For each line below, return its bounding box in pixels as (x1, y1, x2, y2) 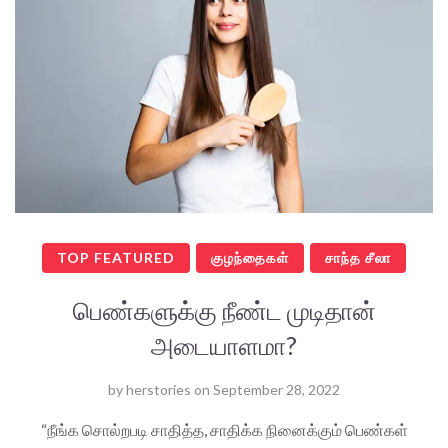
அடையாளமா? (151, 329, 297, 360)
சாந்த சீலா (325, 248, 391, 266)
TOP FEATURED (57, 248, 175, 266)
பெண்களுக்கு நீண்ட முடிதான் (72, 294, 376, 325)
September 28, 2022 (213, 380, 340, 398)
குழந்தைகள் (211, 248, 289, 266)
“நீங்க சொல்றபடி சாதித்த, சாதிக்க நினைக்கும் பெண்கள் (40, 419, 408, 439)
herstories (126, 380, 191, 398)
